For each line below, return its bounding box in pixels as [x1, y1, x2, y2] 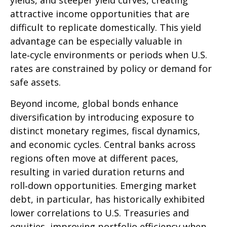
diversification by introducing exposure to [10, 111, 194, 124]
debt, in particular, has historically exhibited [10, 193, 205, 206]
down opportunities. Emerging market [28, 179, 197, 192]
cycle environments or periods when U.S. [30, 49, 207, 61]
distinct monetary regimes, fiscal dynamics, [10, 125, 200, 137]
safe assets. [10, 76, 61, 89]
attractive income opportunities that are [10, 8, 190, 20]
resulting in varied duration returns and [10, 166, 184, 178]
